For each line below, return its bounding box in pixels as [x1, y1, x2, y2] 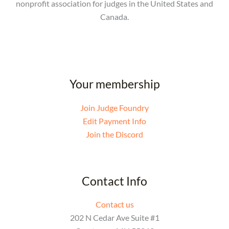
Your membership [69, 77, 160, 91]
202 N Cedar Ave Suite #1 [70, 213, 159, 223]
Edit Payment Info [83, 116, 146, 126]
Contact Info [82, 173, 147, 188]
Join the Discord [86, 129, 143, 139]
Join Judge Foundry [80, 102, 149, 112]
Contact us [95, 199, 134, 210]
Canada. [100, 12, 129, 22]
